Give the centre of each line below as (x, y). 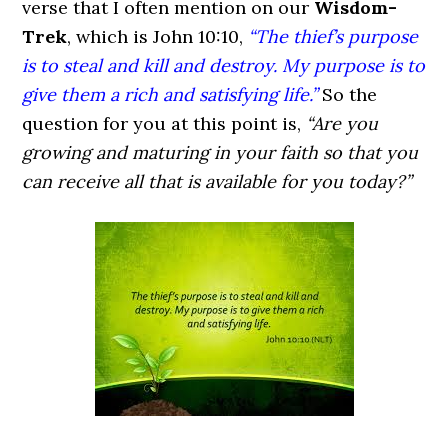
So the (347, 94)
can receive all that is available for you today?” (217, 181)
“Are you (342, 123)
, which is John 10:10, (158, 36)
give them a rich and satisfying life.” (170, 94)
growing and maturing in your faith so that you (220, 152)
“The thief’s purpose (333, 36)
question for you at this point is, (164, 123)
